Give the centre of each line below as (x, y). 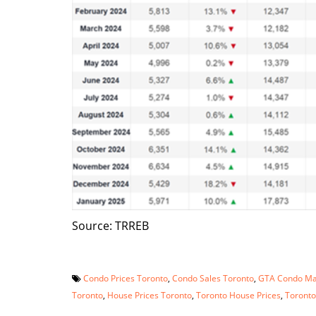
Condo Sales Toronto (213, 278)
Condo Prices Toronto (126, 278)
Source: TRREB (110, 225)
